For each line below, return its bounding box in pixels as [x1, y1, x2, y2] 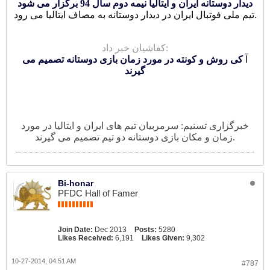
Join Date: [58, 225, 93, 234]
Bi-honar [58, 178, 93, 188]
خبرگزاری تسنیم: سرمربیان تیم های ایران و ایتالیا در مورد [21, 121, 249, 131]
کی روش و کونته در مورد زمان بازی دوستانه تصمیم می [22, 54, 243, 64]
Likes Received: [58, 234, 113, 242]
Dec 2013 [95, 225, 127, 234]
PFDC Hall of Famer [58, 188, 138, 198]
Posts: [134, 225, 157, 234]
